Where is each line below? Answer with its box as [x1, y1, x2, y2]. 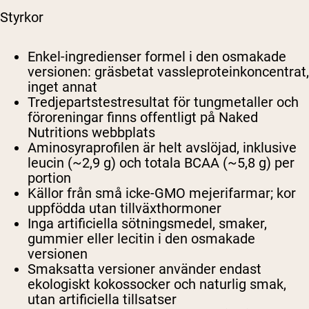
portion [28, 170, 71, 187]
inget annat [28, 79, 97, 96]
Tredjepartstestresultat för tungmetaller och [28, 94, 299, 111]
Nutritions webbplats [28, 124, 155, 141]
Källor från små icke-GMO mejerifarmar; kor [28, 185, 296, 202]
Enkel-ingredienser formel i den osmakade [28, 48, 286, 66]
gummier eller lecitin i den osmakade [28, 230, 255, 248]
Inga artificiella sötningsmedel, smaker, [28, 215, 267, 232]
